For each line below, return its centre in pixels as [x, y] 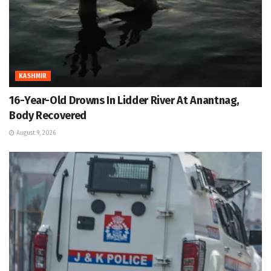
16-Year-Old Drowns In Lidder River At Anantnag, [124, 100]
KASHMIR [33, 76]
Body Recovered [48, 115]
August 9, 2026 [35, 133]
